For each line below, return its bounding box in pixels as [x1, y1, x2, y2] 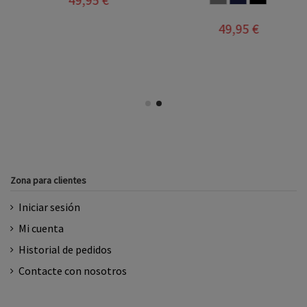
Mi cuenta [19, 221, 64, 236]
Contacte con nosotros [19, 264, 127, 278]
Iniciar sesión [19, 200, 80, 214]
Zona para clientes [10, 173, 86, 186]
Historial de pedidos [19, 243, 112, 257]
